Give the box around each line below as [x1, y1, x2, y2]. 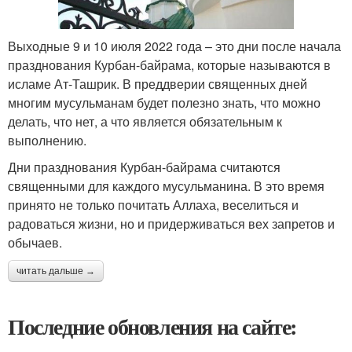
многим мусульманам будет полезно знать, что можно [8, 93, 321, 112]
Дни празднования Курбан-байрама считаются [8, 157, 280, 176]
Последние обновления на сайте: [8, 310, 297, 343]
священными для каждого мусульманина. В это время [8, 176, 324, 195]
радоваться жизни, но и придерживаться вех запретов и [8, 214, 335, 233]
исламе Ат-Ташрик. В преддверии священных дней [8, 74, 307, 93]
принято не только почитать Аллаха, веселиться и [8, 195, 299, 214]
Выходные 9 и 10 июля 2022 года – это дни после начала [8, 36, 341, 55]
